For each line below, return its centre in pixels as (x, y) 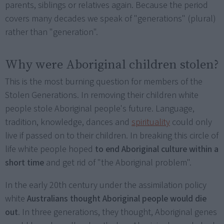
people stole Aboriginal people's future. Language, (100, 109)
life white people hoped (50, 149)
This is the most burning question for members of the (104, 82)
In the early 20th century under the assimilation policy (106, 185)
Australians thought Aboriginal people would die (117, 199)
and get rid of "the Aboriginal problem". (118, 163)
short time (24, 163)
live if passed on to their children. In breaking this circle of (112, 136)
